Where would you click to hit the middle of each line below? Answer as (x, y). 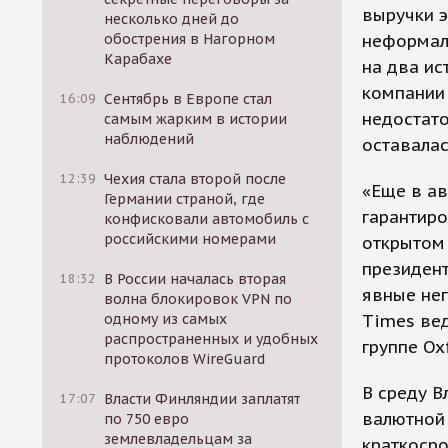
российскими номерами (190, 239)
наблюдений (149, 139)
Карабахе (138, 59)
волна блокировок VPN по (198, 299)
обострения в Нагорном (190, 39)
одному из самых (166, 319)
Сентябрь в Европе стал (188, 99)
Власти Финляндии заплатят (202, 399)
